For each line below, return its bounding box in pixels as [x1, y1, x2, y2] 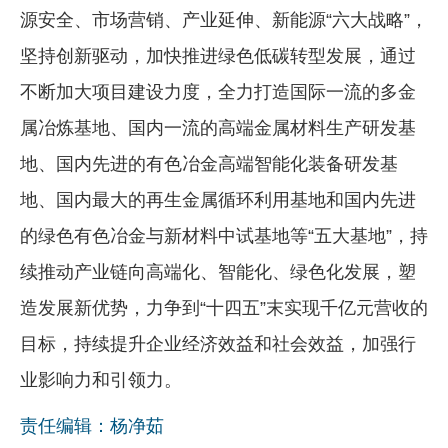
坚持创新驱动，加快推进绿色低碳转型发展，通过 [20, 45, 416, 66]
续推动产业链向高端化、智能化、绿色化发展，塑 [20, 261, 416, 282]
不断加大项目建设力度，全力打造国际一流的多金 [20, 81, 416, 102]
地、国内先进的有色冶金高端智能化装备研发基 [20, 153, 398, 174]
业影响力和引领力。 [20, 369, 182, 390]
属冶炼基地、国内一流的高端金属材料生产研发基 [20, 117, 416, 138]
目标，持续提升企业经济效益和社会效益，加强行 [20, 333, 416, 354]
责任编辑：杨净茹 [20, 415, 164, 436]
